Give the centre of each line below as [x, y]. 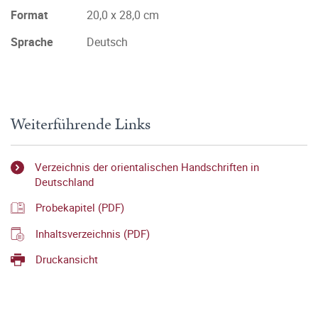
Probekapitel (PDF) [80, 208]
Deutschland [65, 182]
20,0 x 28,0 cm [123, 15]
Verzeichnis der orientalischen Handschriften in [147, 167]
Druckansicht [67, 259]
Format [29, 15]
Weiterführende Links [81, 125]
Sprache [32, 42]
